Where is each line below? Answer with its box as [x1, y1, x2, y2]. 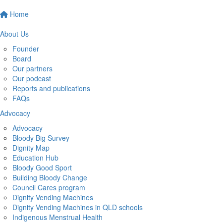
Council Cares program [12, 182, 85, 192]
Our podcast [12, 73, 51, 83]
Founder [12, 43, 39, 54]
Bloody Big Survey [12, 132, 69, 143]
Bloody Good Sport [12, 162, 72, 172]
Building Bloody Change [12, 172, 87, 182]
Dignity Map [12, 142, 50, 153]
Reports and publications [12, 83, 90, 93]
